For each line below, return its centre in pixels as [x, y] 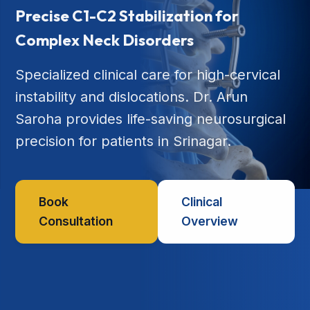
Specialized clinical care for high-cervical [148, 75]
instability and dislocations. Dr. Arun [132, 97]
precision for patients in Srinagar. [124, 142]
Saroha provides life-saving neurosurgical [151, 119]
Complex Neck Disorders [105, 40]
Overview [210, 221]
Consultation [76, 221]
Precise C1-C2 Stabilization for [127, 16]
